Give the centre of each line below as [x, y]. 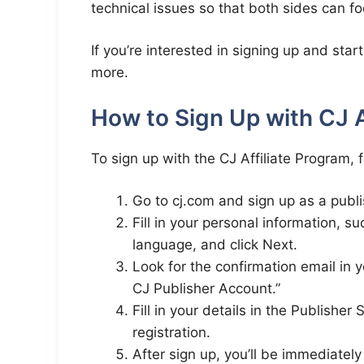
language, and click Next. [215, 245]
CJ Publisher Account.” [206, 289]
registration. [171, 333]
